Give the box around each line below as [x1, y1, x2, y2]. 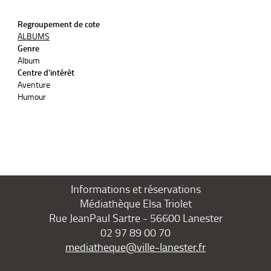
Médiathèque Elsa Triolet [79, 196, 192, 211]
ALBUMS [18, 30, 50, 42]
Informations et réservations [70, 181, 201, 196]
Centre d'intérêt [18, 67, 74, 78]
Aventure [18, 79, 50, 90]
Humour [18, 91, 46, 102]
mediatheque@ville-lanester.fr [65, 240, 206, 254]
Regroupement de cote [18, 18, 100, 30]
